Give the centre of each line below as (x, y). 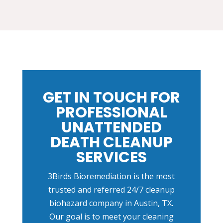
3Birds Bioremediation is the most (111, 176)
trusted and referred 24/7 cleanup (111, 190)
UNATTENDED (111, 128)
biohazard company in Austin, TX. (111, 203)
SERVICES (111, 158)
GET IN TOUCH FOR (111, 98)
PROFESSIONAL (111, 113)
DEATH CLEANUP (111, 143)
